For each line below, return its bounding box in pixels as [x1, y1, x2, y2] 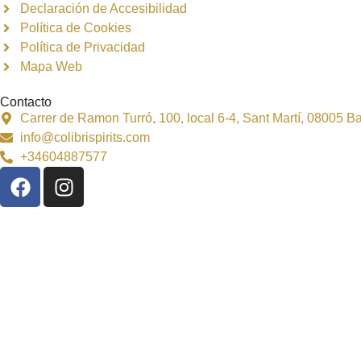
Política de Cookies [20, 21, 131, 35]
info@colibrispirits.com [20, 131, 150, 145]
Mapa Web [20, 60, 82, 74]
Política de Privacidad [20, 40, 145, 55]
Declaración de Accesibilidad [20, 2, 187, 16]
